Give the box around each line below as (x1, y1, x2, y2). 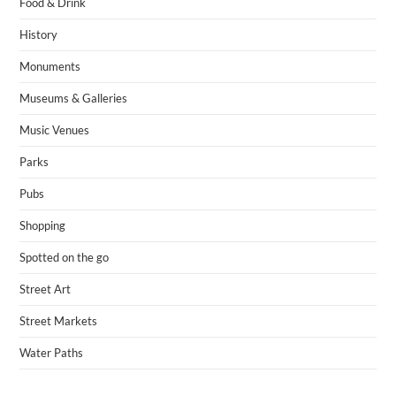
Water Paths (19, 346, 84, 361)
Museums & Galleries (19, 91, 128, 106)
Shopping (19, 218, 66, 233)
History (19, 27, 58, 42)
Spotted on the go (19, 250, 110, 265)
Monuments (19, 59, 81, 74)
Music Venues (19, 123, 90, 138)
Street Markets (19, 314, 98, 329)
